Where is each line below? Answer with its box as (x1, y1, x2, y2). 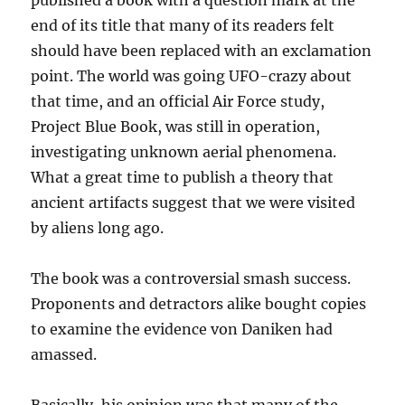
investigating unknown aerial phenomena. (31, 143, 337, 161)
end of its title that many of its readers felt (31, 16, 335, 34)
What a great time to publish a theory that (31, 168, 334, 186)
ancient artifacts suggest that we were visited (31, 193, 356, 212)
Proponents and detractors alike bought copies (31, 295, 367, 313)
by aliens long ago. (31, 219, 165, 237)
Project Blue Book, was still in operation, (31, 118, 321, 136)
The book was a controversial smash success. (31, 269, 352, 287)
